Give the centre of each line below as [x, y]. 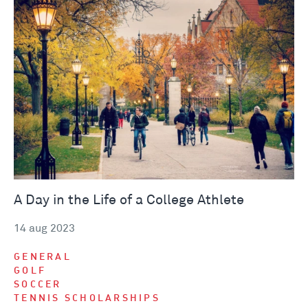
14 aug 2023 [44, 229]
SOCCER [38, 285]
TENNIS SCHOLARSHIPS [87, 299]
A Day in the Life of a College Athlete [129, 200]
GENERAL [43, 258]
